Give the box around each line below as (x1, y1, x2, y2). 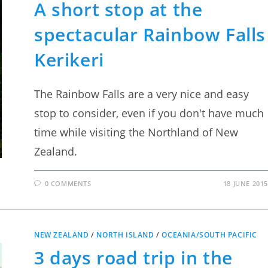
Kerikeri (34, 47, 104, 72)
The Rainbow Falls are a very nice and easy (34, 87, 249, 101)
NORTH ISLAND (96, 230, 154, 240)
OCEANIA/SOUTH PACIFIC (162, 230, 258, 240)
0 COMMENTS (44, 179, 92, 188)
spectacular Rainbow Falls (34, 22, 266, 47)
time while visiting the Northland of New (34, 125, 239, 139)
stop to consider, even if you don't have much (34, 106, 264, 120)
